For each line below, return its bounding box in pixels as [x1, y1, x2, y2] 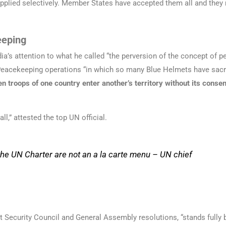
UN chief [160, 149, 193, 159]
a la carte [93, 149, 128, 159]
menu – [128, 149, 160, 159]
